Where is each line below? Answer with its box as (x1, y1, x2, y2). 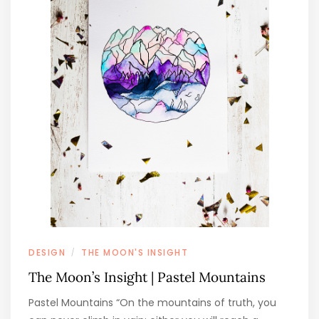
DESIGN (28, 246, 66, 259)
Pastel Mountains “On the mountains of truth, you (28, 296, 276, 310)
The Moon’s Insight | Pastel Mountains (28, 268, 266, 286)
